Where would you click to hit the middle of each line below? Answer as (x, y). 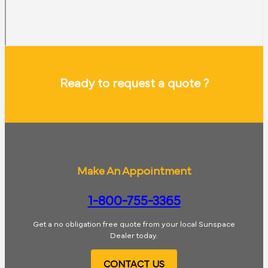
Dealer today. (134, 236)
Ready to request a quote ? (134, 84)
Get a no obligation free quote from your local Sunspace (134, 225)
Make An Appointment (134, 171)
